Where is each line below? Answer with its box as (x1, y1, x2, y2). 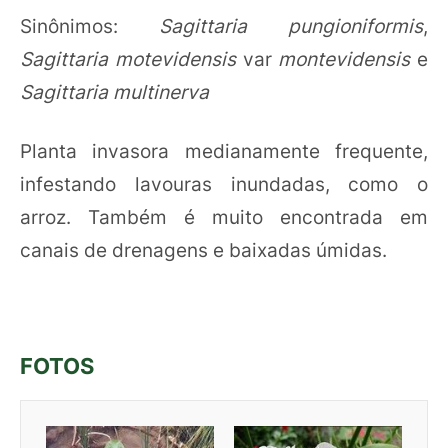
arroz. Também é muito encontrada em (20, 205, 428, 230)
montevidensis (278, 46, 417, 71)
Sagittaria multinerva (20, 79, 209, 104)
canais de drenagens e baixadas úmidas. (20, 238, 387, 263)
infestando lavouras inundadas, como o (20, 172, 428, 197)
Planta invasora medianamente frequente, (20, 139, 428, 164)
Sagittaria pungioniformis (159, 13, 423, 38)
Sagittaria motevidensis (20, 46, 243, 71)
